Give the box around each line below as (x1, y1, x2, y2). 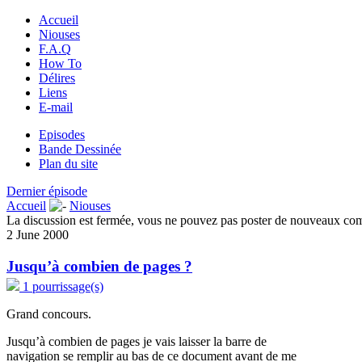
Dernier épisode (6, 184, 87, 198)
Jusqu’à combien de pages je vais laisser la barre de (6, 334, 267, 348)
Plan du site (39, 157, 98, 170)
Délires (39, 71, 75, 85)
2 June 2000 (6, 228, 69, 242)
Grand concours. (6, 306, 91, 321)
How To (39, 57, 82, 70)
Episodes (39, 128, 85, 141)
